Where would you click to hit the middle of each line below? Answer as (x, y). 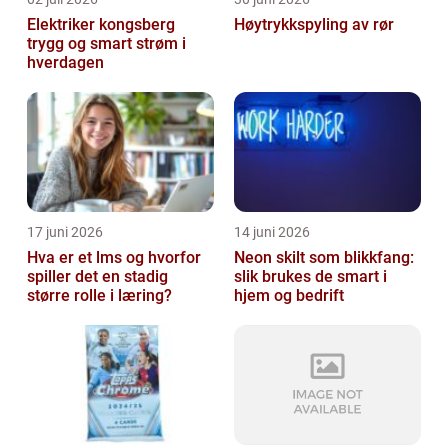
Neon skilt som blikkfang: (324, 258)
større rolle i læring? (99, 296)
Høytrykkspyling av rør (314, 25)
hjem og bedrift (289, 296)
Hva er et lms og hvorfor (114, 258)
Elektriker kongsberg (101, 25)
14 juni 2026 (272, 232)
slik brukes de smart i (310, 277)
